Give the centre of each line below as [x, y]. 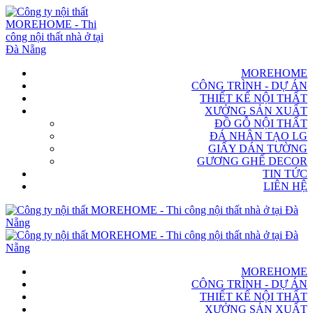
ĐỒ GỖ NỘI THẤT [261, 123]
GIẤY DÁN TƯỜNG [258, 148]
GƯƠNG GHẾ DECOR [252, 161]
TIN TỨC [285, 174]
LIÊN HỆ [285, 186]
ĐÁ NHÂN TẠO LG [259, 136]
